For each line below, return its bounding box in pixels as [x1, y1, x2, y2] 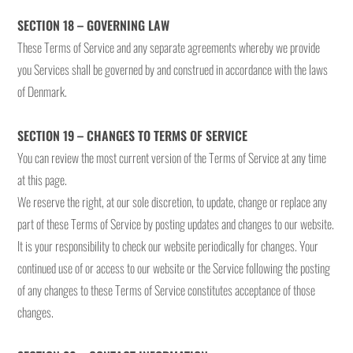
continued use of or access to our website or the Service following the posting [17, 258, 331, 277]
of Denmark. [17, 82, 68, 101]
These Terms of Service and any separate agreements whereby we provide [17, 38, 321, 57]
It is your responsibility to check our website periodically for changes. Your [17, 236, 319, 255]
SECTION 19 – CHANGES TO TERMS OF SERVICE [17, 126, 248, 145]
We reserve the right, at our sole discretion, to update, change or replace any [17, 192, 328, 211]
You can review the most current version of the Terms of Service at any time [17, 148, 327, 167]
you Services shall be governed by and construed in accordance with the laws [17, 60, 329, 79]
